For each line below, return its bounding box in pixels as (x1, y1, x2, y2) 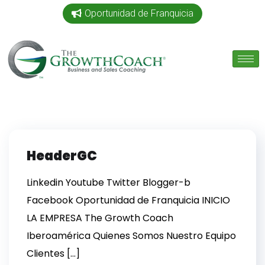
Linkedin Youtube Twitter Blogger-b (27, 176, 190, 189)
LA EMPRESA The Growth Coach (27, 211, 173, 225)
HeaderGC (27, 147, 97, 165)
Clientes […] (27, 247, 80, 260)
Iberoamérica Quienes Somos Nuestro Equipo (27, 229, 236, 243)
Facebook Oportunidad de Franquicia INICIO (27, 193, 230, 207)
